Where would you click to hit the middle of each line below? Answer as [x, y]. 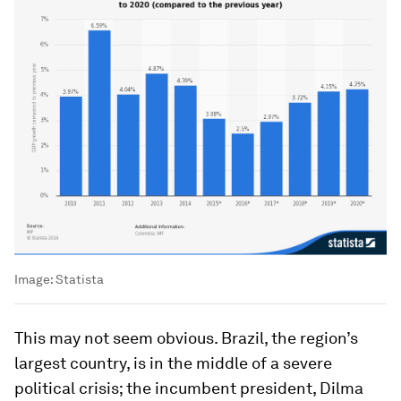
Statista [80, 280]
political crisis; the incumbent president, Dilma [189, 388]
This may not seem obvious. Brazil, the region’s [186, 338]
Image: [35, 280]
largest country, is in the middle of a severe [173, 363]
